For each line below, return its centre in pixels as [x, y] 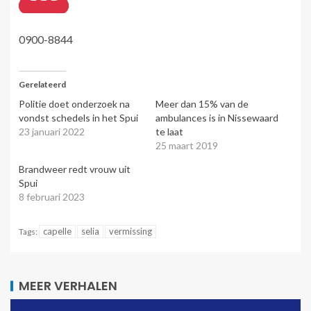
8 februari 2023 [52, 196]
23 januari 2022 [52, 131]
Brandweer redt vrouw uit [75, 169]
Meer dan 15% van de [202, 103]
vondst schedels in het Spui [78, 117]
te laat [169, 131]
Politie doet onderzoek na [74, 103]
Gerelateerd [42, 84]
